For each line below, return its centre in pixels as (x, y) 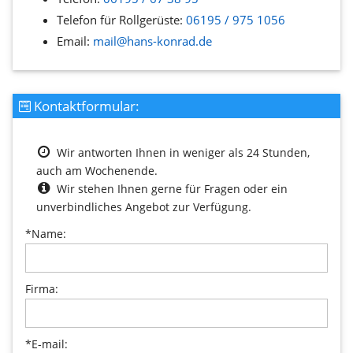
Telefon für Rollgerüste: (121, 19)
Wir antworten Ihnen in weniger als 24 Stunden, (182, 152)
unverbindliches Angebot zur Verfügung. (143, 206)
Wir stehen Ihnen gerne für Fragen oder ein (171, 188)
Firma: (42, 289)
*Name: (46, 234)
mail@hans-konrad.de (152, 41)
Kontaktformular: (85, 106)
